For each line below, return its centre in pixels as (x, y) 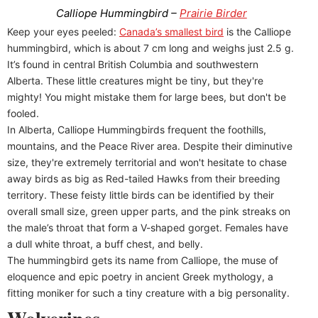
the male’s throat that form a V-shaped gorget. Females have (148, 227)
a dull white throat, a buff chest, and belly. (105, 243)
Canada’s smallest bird (171, 31)
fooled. (23, 113)
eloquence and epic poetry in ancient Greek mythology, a (140, 276)
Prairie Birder (213, 13)
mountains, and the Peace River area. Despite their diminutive (150, 146)
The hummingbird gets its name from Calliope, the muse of (143, 260)
